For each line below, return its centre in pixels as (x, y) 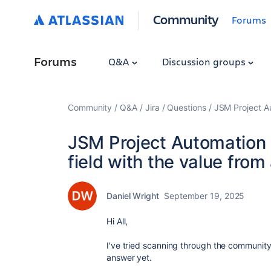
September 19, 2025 (204, 196)
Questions (187, 107)
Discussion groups (205, 61)
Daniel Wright (133, 196)
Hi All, (117, 221)
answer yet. (129, 257)
